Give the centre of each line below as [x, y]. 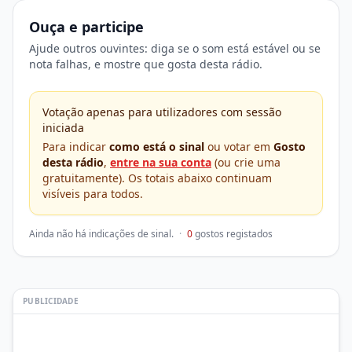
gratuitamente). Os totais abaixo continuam [157, 178]
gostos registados [233, 234]
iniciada [63, 128]
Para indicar [76, 147]
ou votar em [239, 147]
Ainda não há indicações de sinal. [103, 234]
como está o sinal [157, 147]
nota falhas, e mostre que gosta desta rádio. [146, 64]
